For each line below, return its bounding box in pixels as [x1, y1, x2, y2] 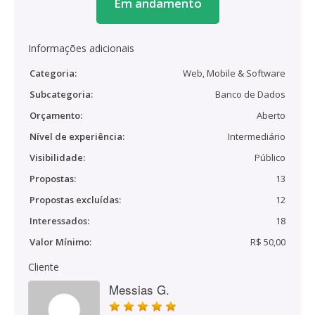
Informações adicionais [28, 41, 134, 55]
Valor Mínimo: [30, 236, 91, 248]
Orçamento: [30, 109, 82, 122]
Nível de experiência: [30, 130, 124, 143]
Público [255, 151, 285, 164]
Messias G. [109, 281, 169, 298]
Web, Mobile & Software [183, 67, 285, 79]
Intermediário [228, 130, 285, 143]
